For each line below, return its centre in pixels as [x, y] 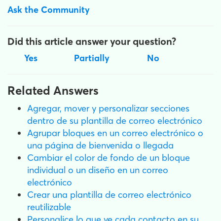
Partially [92, 58]
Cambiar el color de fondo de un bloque [109, 157]
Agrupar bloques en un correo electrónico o [115, 133]
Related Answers [53, 90]
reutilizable [49, 207]
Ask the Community [49, 9]
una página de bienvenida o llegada [100, 145]
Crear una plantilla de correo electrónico [109, 194]
